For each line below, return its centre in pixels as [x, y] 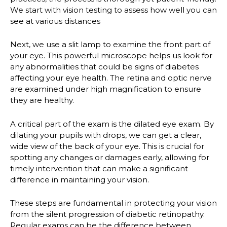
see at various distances [55, 21]
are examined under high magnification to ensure [106, 89]
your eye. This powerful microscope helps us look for [111, 56]
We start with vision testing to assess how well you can [113, 10]
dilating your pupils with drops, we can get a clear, [106, 135]
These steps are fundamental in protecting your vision [113, 203]
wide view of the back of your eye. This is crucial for [107, 146]
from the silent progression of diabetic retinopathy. [107, 214]
